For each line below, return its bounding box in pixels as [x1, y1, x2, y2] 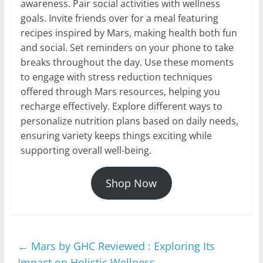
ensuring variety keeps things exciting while [20, 129, 212, 142]
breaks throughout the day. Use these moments [20, 55, 234, 69]
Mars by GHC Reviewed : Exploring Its [28, 238, 215, 253]
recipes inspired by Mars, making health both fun [20, 26, 237, 39]
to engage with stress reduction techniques [20, 70, 213, 83]
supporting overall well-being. [20, 143, 151, 157]
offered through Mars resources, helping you [20, 85, 220, 98]
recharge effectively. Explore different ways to [20, 99, 222, 113]
